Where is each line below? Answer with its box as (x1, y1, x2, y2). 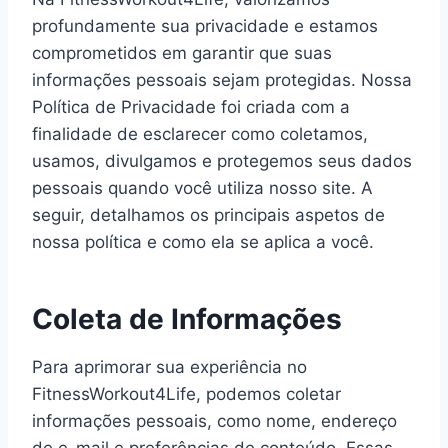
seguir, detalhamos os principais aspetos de (32, 205, 385, 225)
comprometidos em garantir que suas (32, 43, 332, 63)
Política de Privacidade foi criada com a (32, 97, 350, 117)
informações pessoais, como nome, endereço (32, 411, 397, 431)
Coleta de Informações (32, 302, 342, 336)
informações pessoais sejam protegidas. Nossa (32, 70, 412, 90)
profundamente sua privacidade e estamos (32, 16, 378, 36)
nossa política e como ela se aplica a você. (32, 232, 374, 252)
